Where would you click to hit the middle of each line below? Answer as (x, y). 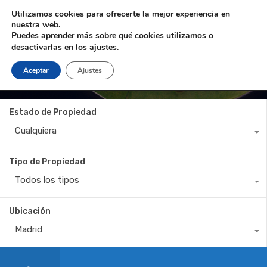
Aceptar (36, 70)
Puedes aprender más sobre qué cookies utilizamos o (112, 35)
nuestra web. (36, 25)
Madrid (29, 229)
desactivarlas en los (50, 47)
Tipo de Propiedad (47, 162)
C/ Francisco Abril (78, 79)
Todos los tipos (47, 180)
